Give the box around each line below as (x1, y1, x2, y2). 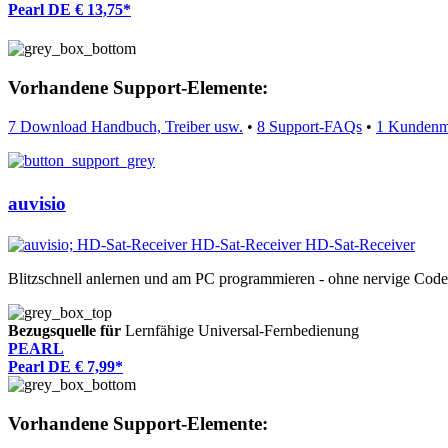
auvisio (8, 193, 66, 215)
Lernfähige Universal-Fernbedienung (121, 322, 359, 340)
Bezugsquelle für (8, 322, 121, 340)
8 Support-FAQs (257, 117, 362, 135)
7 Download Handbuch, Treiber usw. (8, 117, 243, 135)
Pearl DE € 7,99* (8, 358, 123, 376)
